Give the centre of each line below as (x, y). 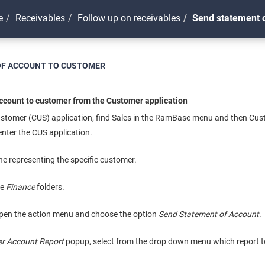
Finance (21, 187)
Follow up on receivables (129, 18)
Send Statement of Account (208, 214)
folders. (50, 187)
